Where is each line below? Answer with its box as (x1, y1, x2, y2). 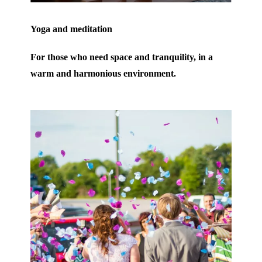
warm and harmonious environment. (30, 68, 177, 78)
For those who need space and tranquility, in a (30, 51, 213, 62)
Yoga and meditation (30, 23, 113, 34)
